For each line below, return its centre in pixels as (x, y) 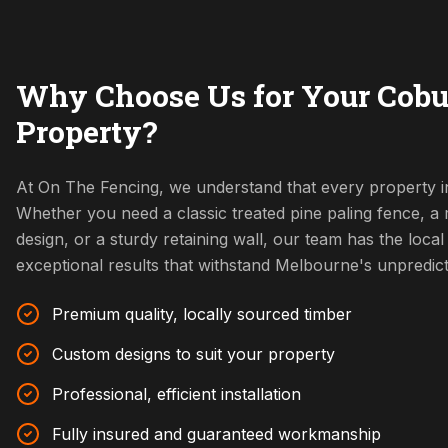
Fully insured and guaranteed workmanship (216, 434)
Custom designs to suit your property (193, 354)
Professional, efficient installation (176, 394)
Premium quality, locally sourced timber (202, 314)
